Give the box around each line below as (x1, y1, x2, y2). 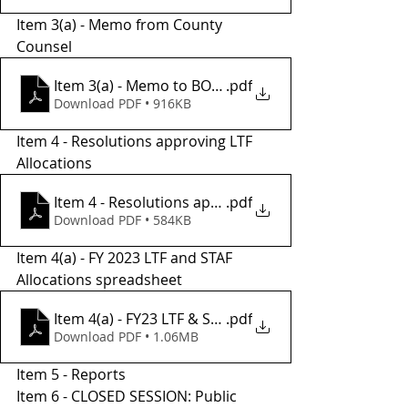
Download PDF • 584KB (54, 211, 191, 229)
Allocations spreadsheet (16, 270, 182, 290)
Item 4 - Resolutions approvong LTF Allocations (54, 192, 374, 212)
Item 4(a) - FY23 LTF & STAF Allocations (126, 309, 313, 329)
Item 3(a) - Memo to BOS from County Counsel (54, 76, 369, 96)
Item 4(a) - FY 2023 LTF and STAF (16, 248, 236, 268)
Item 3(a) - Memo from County (16, 15, 226, 35)
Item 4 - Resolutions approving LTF (16, 131, 256, 151)
